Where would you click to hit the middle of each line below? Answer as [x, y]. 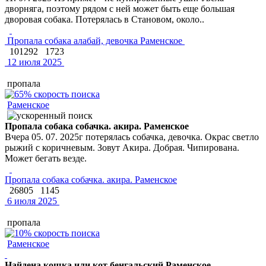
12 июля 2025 [33, 62]
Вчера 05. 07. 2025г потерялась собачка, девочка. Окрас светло [132, 137]
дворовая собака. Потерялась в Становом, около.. [104, 19]
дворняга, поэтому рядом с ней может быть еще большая [120, 8]
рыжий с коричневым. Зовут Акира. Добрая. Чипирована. [122, 147]
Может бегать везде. [46, 158]
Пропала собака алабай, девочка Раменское [95, 40]
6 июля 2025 [31, 201]
